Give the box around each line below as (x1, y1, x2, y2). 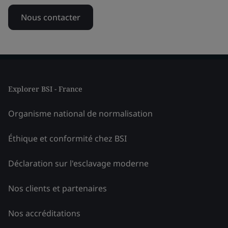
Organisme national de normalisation (8, 107, 153, 119)
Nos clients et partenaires (8, 182, 107, 194)
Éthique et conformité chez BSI (8, 132, 127, 144)
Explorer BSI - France (8, 83, 82, 94)
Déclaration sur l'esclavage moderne (8, 157, 149, 169)
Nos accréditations (8, 207, 80, 219)
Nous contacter (21, 11, 80, 23)
